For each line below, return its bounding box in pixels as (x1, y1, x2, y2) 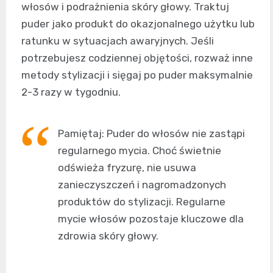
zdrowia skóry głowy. (58, 229, 158, 242)
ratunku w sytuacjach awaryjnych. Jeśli (21, 34, 214, 47)
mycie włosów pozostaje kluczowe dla (58, 212, 244, 225)
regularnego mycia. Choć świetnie (58, 144, 221, 157)
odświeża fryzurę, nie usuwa (58, 161, 196, 174)
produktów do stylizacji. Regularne (58, 195, 225, 208)
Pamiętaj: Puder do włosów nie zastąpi (58, 127, 245, 140)
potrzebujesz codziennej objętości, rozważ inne (21, 51, 253, 64)
